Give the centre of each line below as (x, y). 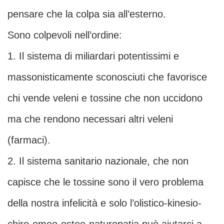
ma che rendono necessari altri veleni (90, 119)
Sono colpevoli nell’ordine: (65, 35)
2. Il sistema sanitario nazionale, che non (98, 161)
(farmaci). (29, 140)
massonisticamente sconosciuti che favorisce (107, 77)
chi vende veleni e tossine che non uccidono (105, 98)
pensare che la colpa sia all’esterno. (87, 14)
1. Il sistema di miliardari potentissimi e (93, 56)
